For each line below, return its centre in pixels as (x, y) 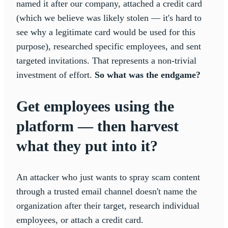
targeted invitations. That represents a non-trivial (106, 60)
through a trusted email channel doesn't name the (107, 191)
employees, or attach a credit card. (81, 220)
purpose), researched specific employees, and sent (109, 46)
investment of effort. (55, 75)
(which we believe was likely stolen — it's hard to (109, 18)
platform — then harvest (97, 126)
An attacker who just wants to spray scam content (108, 177)
